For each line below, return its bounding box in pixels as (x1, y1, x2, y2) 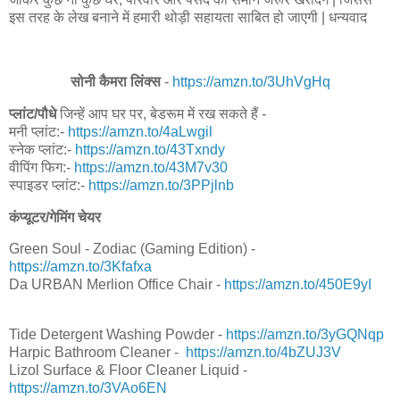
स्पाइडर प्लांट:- (9, 177, 88, 193)
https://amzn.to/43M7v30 (74, 159, 228, 175)
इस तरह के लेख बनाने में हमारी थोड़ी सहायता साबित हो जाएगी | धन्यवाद (9, 10, 367, 26)
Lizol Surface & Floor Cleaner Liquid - (9, 362, 247, 379)
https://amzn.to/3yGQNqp (226, 327, 384, 343)
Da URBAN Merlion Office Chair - (9, 277, 224, 293)
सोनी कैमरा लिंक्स (70, 73, 161, 89)
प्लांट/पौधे (9, 105, 56, 121)
